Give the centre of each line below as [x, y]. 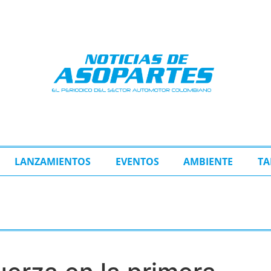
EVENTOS [137, 162]
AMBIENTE [208, 162]
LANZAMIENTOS [52, 162]
